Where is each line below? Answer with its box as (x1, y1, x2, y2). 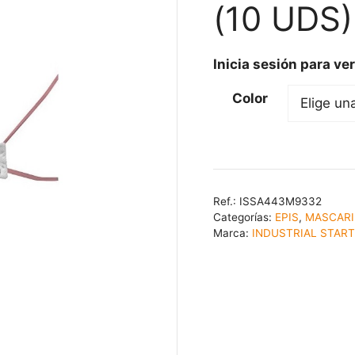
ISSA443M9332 (239, 194, 322, 208)
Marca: (212, 226, 252, 239)
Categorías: (212, 210, 275, 223)
